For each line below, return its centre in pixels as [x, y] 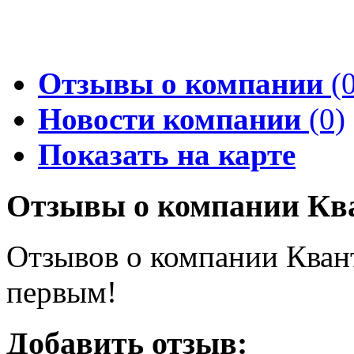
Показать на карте [167, 154]
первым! [62, 292]
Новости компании [169, 119]
